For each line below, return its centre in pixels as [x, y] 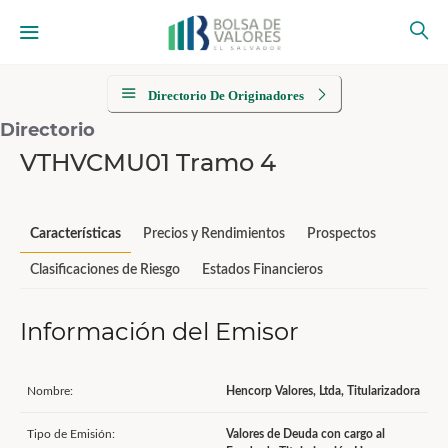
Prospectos [341, 234]
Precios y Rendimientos [214, 234]
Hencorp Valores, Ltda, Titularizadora [323, 391]
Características [75, 234]
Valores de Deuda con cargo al [305, 434]
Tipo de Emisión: [71, 434]
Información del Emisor [159, 331]
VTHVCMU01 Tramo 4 [148, 162]
